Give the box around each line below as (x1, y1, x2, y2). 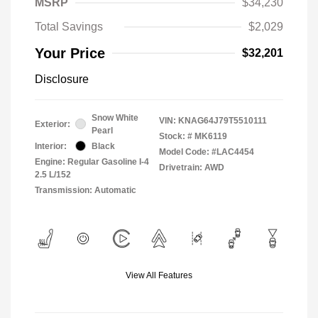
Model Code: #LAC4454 (159, 146, 254, 157)
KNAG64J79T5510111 (178, 115, 267, 126)
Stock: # (159, 131, 192, 141)
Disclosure (35, 72, 89, 85)
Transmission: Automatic (35, 185, 136, 195)
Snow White (92, 112, 138, 123)
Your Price (35, 45, 105, 61)
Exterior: (35, 119, 70, 129)
